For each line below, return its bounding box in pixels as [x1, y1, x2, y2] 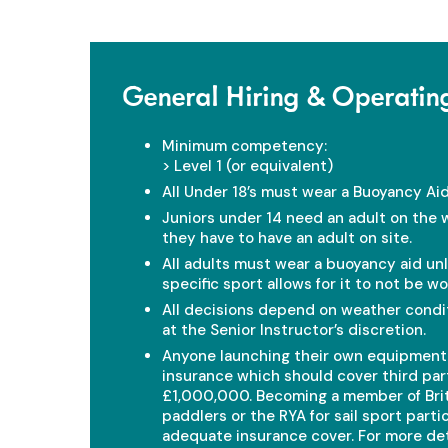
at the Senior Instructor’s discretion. [162, 319, 426, 340]
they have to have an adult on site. [162, 227, 412, 248]
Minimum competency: [162, 135, 327, 156]
